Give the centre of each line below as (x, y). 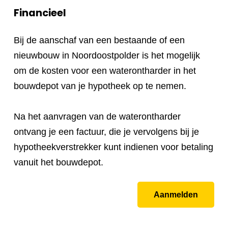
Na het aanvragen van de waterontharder (97, 116)
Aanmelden (176, 194)
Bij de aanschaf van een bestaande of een (99, 40)
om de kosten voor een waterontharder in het (105, 70)
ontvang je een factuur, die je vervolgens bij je (106, 132)
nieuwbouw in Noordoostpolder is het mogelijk (107, 55)
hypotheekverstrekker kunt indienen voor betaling (113, 147)
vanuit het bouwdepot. (60, 162)
